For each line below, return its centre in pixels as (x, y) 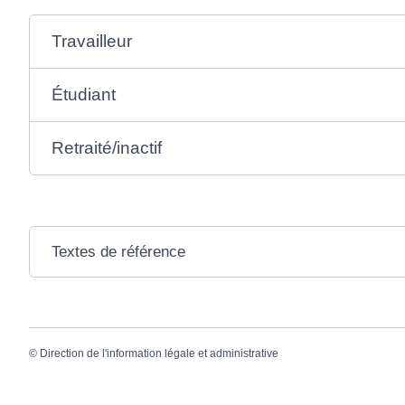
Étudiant (83, 94)
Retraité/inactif (106, 147)
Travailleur (91, 41)
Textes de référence (118, 251)
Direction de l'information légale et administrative (159, 353)
